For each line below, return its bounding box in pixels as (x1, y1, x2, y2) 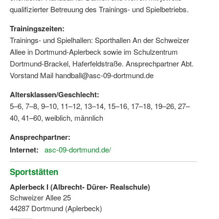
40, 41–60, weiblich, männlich (10, 112, 103, 123)
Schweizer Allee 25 (10, 192, 71, 203)
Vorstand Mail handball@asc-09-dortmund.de (10, 70, 153, 81)
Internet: (10, 144, 39, 155)
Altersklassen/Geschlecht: (10, 89, 99, 100)
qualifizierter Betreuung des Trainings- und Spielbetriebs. (10, 4, 189, 15)
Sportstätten (10, 166, 58, 178)
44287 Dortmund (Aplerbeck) (10, 203, 102, 214)
